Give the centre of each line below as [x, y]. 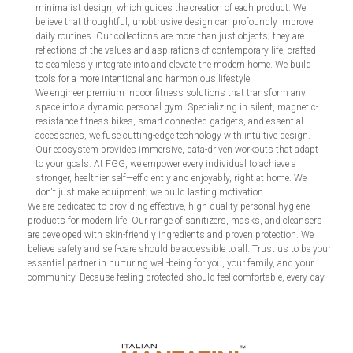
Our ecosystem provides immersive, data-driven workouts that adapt [177, 149]
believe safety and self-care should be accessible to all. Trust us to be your [179, 249]
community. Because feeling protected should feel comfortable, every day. [177, 277]
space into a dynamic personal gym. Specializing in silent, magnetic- [177, 107]
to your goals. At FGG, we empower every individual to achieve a [166, 163]
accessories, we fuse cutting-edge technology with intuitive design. [173, 135]
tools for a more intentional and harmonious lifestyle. [144, 78]
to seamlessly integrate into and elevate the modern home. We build [173, 64]
